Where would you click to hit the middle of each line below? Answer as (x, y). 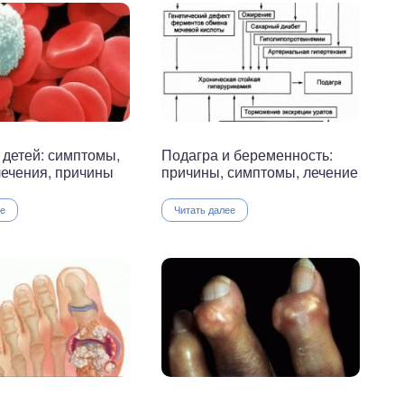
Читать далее (205, 210)
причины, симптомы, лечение (260, 172)
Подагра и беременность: (247, 155)
